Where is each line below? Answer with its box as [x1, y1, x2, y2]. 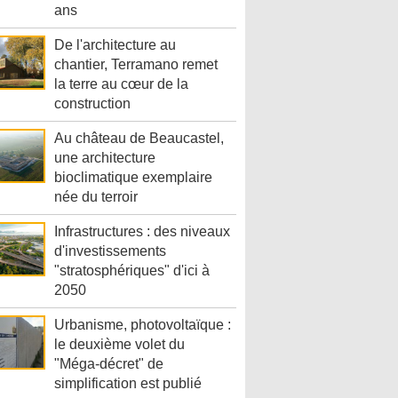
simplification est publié [54, 376, 202, 392]
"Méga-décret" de [54, 356, 163, 372]
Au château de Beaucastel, [54, 131, 224, 147]
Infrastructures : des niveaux [54, 224, 230, 240]
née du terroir [54, 189, 138, 205]
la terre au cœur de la [54, 76, 188, 92]
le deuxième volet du [54, 337, 185, 353]
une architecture [54, 150, 155, 166]
